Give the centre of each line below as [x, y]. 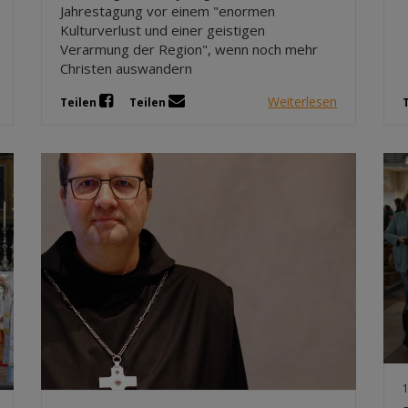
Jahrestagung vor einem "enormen [168, 11]
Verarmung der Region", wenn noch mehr [189, 50]
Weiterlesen [303, 101]
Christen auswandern [127, 69]
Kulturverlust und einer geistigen [163, 31]
